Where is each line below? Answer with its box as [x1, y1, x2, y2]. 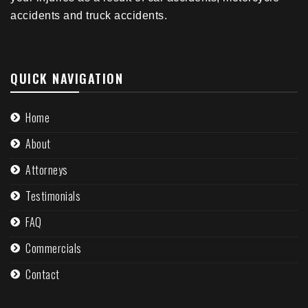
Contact [25, 266, 60, 283]
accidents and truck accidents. [10, 10, 167, 22]
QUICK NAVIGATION [10, 69, 123, 88]
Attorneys [25, 162, 68, 179]
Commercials [25, 240, 82, 257]
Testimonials [25, 188, 80, 205]
